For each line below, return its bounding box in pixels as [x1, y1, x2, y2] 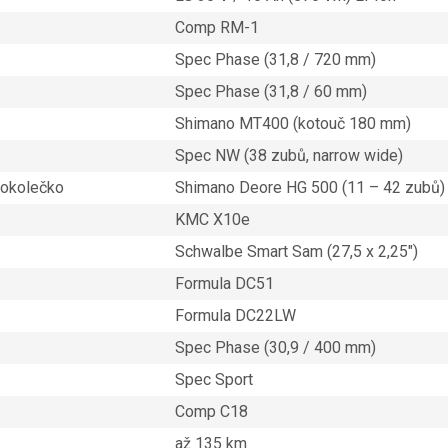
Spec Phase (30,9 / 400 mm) [174, 338, 376, 358]
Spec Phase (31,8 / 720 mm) [174, 50, 376, 70]
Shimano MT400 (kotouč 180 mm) [174, 114, 411, 134]
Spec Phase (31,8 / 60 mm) [174, 82, 367, 102]
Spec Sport [174, 370, 253, 390]
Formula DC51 [174, 274, 274, 294]
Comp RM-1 [174, 18, 259, 38]
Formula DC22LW [174, 306, 296, 326]
